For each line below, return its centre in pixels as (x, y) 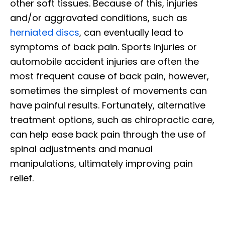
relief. (22, 178)
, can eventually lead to (131, 32)
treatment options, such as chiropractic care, (112, 120)
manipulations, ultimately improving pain (101, 163)
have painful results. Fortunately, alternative (108, 105)
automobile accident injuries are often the (104, 61)
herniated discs (45, 32)
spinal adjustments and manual (81, 149)
